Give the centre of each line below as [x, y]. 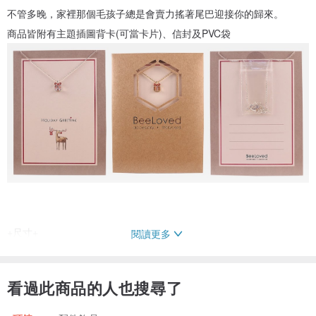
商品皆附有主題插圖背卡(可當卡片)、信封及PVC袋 [119, 34]
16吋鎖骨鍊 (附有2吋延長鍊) [70, 252]
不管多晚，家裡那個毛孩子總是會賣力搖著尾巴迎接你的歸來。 [145, 14]
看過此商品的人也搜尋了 [95, 288]
